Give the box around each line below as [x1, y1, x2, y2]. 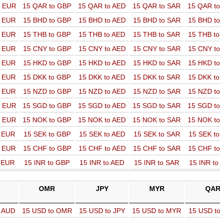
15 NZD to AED [78, 87, 126, 95]
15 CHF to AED [78, 144, 126, 152]
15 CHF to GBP [23, 144, 71, 152]
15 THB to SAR [133, 30, 180, 38]
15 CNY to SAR [133, 45, 181, 53]
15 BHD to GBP [23, 16, 71, 24]
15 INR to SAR [134, 159, 179, 166]
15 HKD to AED [78, 59, 126, 67]
